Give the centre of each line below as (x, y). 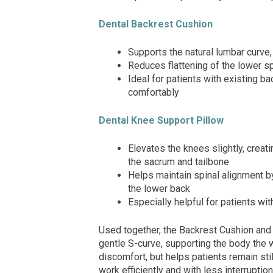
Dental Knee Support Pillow (161, 121)
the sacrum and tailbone (179, 162)
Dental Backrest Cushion (156, 24)
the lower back (159, 189)
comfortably (154, 93)
